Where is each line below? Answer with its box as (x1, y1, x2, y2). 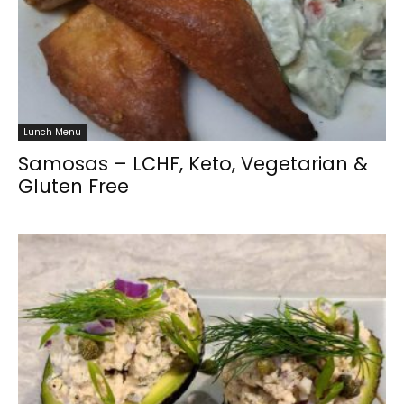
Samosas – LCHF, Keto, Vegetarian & (18, 150, 368, 177)
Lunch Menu (23, 124, 81, 139)
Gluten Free (18, 172, 129, 199)
